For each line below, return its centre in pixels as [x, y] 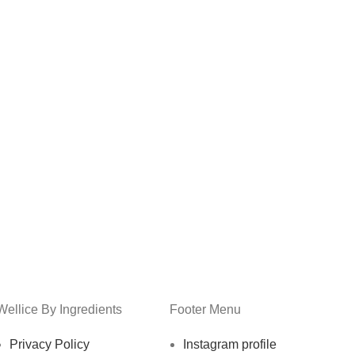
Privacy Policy [50, 344]
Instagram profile [230, 344]
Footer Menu [205, 309]
